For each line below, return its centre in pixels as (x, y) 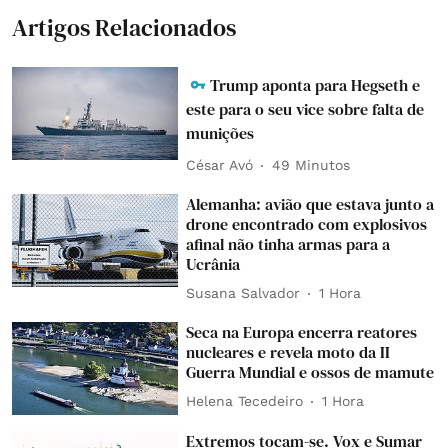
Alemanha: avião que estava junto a (310, 203)
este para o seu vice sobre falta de (305, 108)
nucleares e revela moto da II (288, 351)
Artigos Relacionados (124, 27)
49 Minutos (311, 165)
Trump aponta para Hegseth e (315, 84)
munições (220, 132)
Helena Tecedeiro (245, 401)
